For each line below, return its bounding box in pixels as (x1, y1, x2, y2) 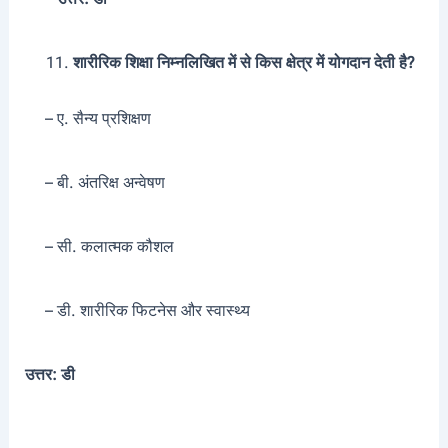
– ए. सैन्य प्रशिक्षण (24, 109, 151, 129)
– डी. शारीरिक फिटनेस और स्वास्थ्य (24, 301, 250, 321)
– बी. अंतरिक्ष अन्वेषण (24, 173, 165, 193)
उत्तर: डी (24, 365, 75, 385)
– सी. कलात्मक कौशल (24, 237, 174, 257)
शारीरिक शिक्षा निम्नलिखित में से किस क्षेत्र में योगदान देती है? (72, 53, 415, 73)
